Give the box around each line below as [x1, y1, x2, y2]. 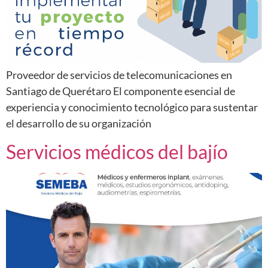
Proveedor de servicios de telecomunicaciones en [6, 68, 232, 82]
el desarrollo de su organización [6, 117, 151, 130]
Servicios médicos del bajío [6, 139, 228, 163]
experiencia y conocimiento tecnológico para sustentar [6, 100, 258, 114]
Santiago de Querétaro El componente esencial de [6, 84, 235, 98]
